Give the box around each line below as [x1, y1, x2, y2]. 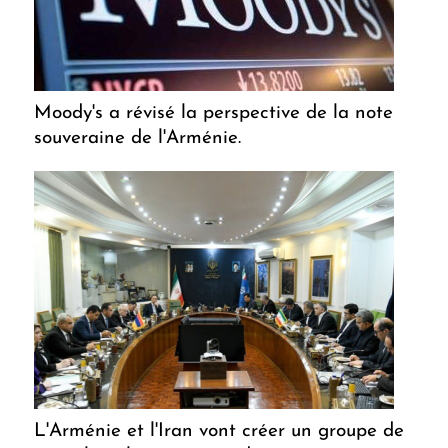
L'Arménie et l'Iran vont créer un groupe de [34, 421, 404, 441]
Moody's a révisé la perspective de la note [34, 103, 393, 123]
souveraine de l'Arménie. [34, 128, 241, 148]
